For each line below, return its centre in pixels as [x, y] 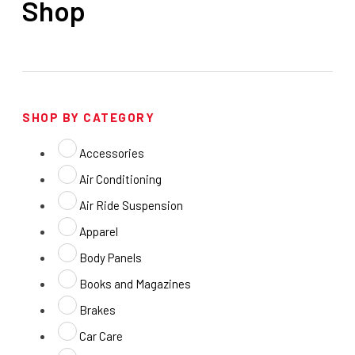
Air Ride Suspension [131, 206]
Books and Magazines [135, 284]
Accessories [112, 153]
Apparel [99, 232]
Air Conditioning [120, 179]
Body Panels [111, 258]
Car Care [101, 336]
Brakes [97, 310]
